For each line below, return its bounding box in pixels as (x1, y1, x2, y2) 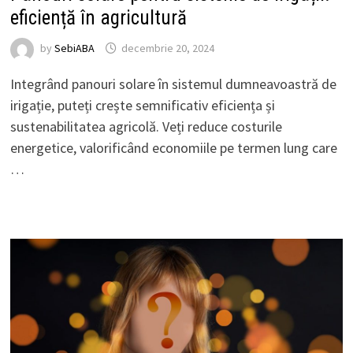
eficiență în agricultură (9, 6, 187, 29)
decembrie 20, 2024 (121, 41, 214, 55)
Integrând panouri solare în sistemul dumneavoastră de (9, 74, 336, 93)
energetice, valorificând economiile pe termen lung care (9, 138, 337, 157)
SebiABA (54, 41, 95, 55)
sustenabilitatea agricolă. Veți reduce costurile (9, 117, 282, 136)
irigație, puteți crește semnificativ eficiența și (9, 95, 275, 114)
